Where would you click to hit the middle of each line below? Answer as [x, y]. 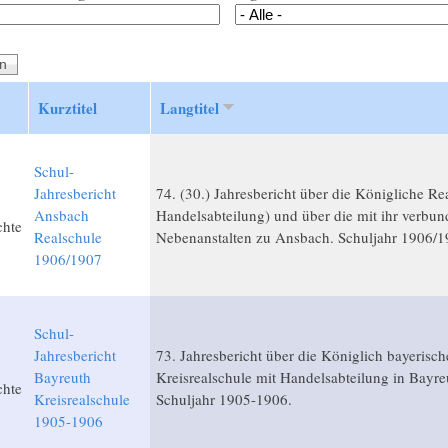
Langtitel [189, 108]
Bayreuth [62, 377]
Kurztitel [67, 108]
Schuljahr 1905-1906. [223, 399]
